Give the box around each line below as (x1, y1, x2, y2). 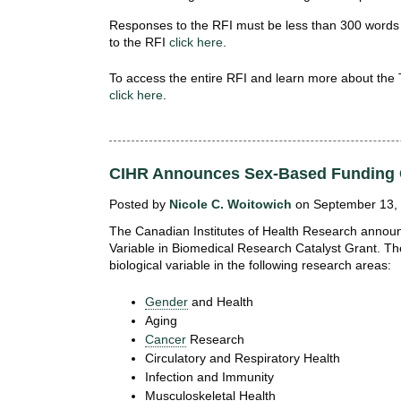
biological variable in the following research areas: (109, 258, 391, 273)
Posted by (109, 197, 169, 212)
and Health (188, 294, 253, 310)
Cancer (145, 332, 186, 347)
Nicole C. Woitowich (169, 197, 292, 212)
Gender (145, 294, 188, 310)
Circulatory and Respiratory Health (145, 351, 344, 366)
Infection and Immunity (145, 370, 277, 385)
